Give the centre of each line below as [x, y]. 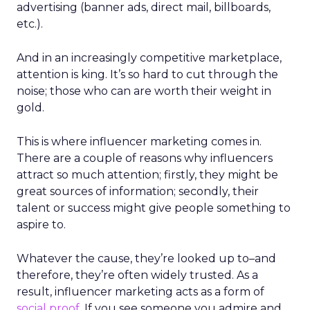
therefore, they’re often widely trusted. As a [137, 275]
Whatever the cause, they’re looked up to [133, 258]
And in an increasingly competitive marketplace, [149, 58]
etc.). [30, 24]
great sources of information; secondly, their [138, 191]
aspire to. [43, 225]
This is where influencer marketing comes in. [139, 142]
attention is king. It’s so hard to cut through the [147, 74]
